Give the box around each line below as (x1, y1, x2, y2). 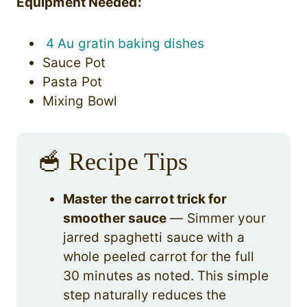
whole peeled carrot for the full (63, 249, 255, 265)
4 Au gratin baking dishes (46, 36, 205, 52)
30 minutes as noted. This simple (63, 268, 269, 284)
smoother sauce (63, 210, 167, 227)
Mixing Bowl (42, 93, 121, 110)
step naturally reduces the (63, 287, 227, 304)
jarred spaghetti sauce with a (63, 230, 245, 246)
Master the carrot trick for (63, 191, 228, 208)
